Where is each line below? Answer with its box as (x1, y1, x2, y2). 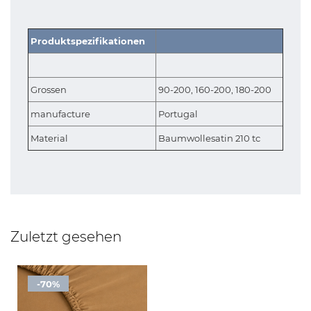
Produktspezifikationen (31, 35, 145, 47)
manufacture (31, 108, 90, 119)
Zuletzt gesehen (10, 228, 121, 245)
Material (31, 133, 68, 144)
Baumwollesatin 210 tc (158, 133, 260, 144)
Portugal (158, 108, 198, 119)
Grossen (31, 84, 67, 95)
